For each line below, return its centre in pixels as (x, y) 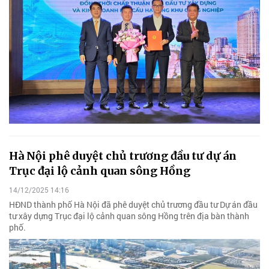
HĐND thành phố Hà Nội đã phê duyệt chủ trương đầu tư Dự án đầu (133, 204)
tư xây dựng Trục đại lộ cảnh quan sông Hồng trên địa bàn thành (129, 216)
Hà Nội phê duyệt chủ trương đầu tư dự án (123, 156)
